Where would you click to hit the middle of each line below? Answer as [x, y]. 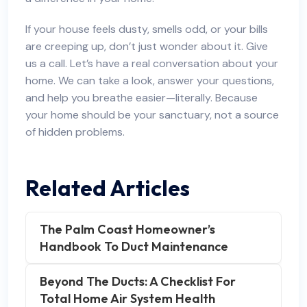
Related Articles [108, 188]
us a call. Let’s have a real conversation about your [152, 63]
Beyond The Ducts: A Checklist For [138, 281]
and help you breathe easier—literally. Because [142, 98]
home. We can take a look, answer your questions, [150, 81]
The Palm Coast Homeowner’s [127, 229]
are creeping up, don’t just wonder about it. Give [147, 46]
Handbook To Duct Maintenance [134, 246]
